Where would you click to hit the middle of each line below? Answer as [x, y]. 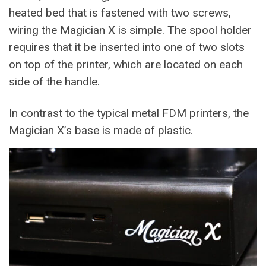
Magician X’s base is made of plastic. [101, 130]
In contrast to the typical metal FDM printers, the [129, 113]
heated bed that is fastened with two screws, [120, 13]
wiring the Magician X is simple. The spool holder [130, 30]
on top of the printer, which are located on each [126, 64]
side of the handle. [54, 82]
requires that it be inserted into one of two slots [127, 47]
